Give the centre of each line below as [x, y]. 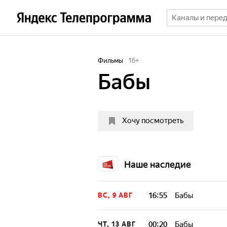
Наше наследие [158, 164]
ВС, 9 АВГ [115, 195]
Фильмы [110, 61]
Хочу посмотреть [153, 121]
